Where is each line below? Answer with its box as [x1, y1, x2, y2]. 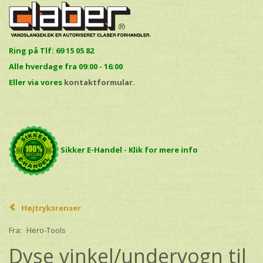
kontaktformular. [64, 76, 135, 87]
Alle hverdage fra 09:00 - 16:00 [9, 60, 123, 72]
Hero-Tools [26, 225, 66, 236]
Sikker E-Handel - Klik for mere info [60, 144, 198, 155]
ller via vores [13, 76, 64, 87]
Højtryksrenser [21, 202, 81, 213]
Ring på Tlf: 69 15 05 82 [9, 45, 96, 56]
